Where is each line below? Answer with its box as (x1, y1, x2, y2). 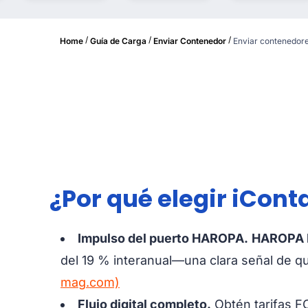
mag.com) (60, 274, 120, 289)
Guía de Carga (90, 35, 146, 46)
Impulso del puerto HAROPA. (78, 230, 248, 245)
